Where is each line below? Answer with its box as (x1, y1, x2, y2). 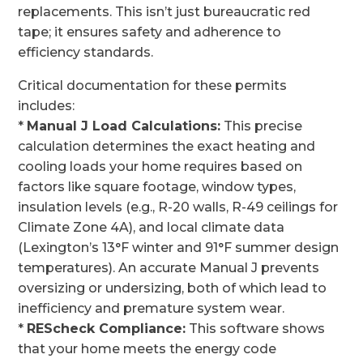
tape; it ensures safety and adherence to (18, 24, 282, 40)
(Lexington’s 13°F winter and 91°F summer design (18, 240, 340, 255)
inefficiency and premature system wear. (18, 301, 285, 316)
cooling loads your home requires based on (18, 159, 303, 174)
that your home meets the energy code (18, 341, 277, 357)
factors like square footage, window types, (18, 179, 297, 194)
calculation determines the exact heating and (18, 139, 316, 154)
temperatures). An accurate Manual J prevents (18, 260, 320, 275)
